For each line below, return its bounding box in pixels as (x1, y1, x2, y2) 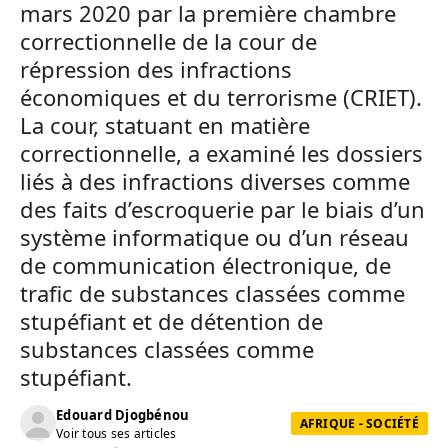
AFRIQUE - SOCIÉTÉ (299, 414, 419, 432)
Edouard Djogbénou (56, 405, 190, 424)
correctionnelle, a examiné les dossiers (20, 138, 423, 168)
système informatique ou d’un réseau (20, 222, 409, 252)
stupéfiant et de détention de (20, 306, 323, 336)
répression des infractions (20, 54, 292, 84)
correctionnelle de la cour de (20, 26, 317, 56)
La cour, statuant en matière (20, 110, 310, 140)
